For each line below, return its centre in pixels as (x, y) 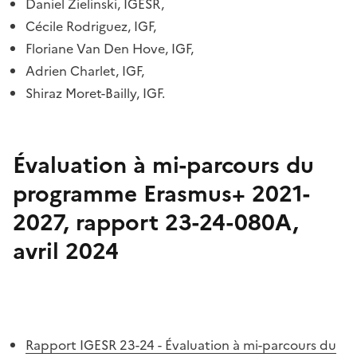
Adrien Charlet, (74, 71)
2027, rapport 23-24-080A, (156, 222)
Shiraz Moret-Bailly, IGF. (95, 93)
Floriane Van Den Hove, (98, 49)
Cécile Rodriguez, (80, 26)
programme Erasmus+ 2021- (161, 194)
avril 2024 (66, 251)
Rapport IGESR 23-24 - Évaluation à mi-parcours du (181, 345)
